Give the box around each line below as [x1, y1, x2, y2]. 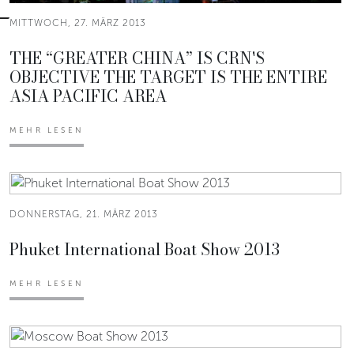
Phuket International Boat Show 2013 [9, 236, 280, 262]
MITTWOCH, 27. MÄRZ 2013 [9, 17, 146, 28]
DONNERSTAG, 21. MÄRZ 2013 [9, 208, 158, 220]
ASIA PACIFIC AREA [9, 83, 167, 108]
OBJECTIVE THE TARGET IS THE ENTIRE [9, 64, 327, 89]
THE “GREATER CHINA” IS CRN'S [9, 45, 265, 70]
